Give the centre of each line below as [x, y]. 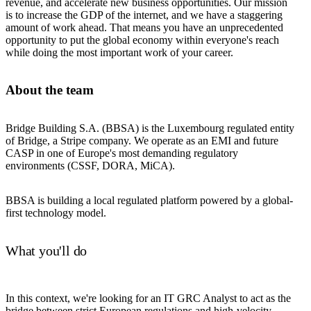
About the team [50, 90]
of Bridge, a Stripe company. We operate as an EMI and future [142, 141]
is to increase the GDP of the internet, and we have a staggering [144, 15]
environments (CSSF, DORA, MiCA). [90, 166]
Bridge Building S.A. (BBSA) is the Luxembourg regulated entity [150, 128]
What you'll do [47, 250]
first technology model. [56, 213]
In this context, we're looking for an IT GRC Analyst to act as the [148, 299]
